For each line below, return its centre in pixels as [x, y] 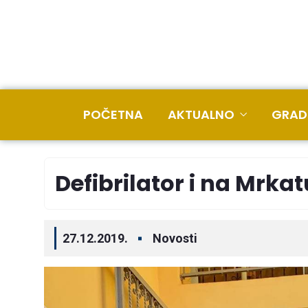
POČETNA [113, 114]
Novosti [175, 238]
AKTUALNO [201, 114]
